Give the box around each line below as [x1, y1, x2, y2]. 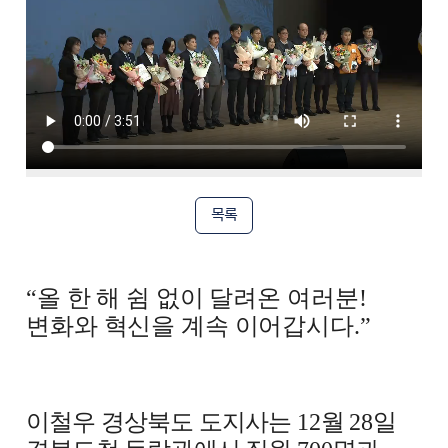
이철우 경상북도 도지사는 [26, 409, 297, 435]
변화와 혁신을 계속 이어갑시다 [26, 313, 354, 339]
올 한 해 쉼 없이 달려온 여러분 [36, 285, 359, 311]
